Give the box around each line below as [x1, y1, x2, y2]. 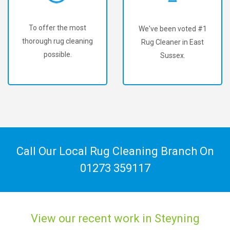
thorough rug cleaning [22, 36, 93, 45]
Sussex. [160, 51, 185, 60]
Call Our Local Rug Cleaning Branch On [16, 144, 214, 158]
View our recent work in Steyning [30, 212, 200, 225]
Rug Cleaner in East [141, 38, 204, 47]
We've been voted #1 [138, 25, 207, 33]
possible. [43, 50, 72, 59]
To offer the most [29, 23, 86, 32]
